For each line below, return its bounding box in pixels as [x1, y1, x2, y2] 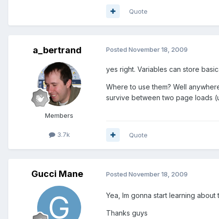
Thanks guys [106, 209, 148, 218]
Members [45, 111, 73, 119]
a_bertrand [33, 44, 82, 55]
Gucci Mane [31, 168, 83, 179]
